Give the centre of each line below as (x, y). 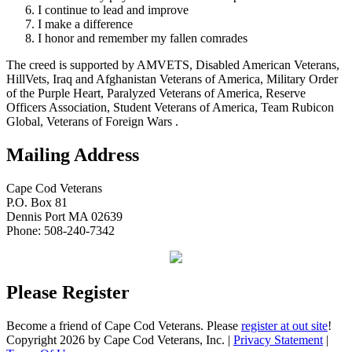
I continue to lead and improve (113, 10)
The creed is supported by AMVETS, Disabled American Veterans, (173, 65)
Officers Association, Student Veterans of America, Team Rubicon (170, 107)
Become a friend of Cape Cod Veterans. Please (124, 325)
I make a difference (85, 24)
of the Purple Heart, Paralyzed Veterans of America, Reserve (156, 93)
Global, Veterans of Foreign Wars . (92, 121)
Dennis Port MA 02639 (64, 216)
